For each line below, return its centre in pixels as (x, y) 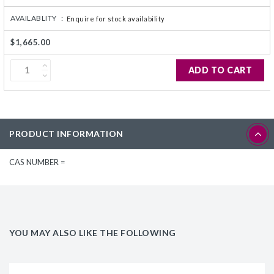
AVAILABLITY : (37, 18)
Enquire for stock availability (116, 18)
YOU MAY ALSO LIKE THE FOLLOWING (93, 232)
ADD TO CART (220, 70)
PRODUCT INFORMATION (66, 133)
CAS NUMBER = (37, 162)
